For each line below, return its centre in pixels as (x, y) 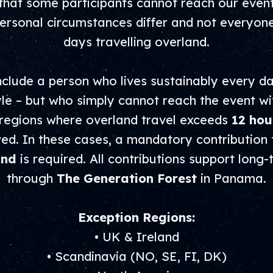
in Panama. (232, 178)
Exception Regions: (136, 217)
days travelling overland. (136, 42)
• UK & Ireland (136, 237)
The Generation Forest (127, 178)
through (32, 178)
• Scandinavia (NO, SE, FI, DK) (136, 256)
